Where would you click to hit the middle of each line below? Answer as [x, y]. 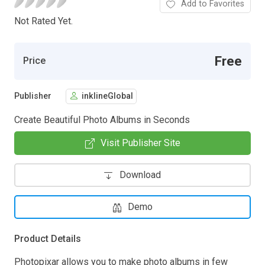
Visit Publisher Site [140, 143]
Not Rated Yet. [43, 21]
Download [140, 174]
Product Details [48, 238]
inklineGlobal [107, 96]
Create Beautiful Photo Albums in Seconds [102, 119]
